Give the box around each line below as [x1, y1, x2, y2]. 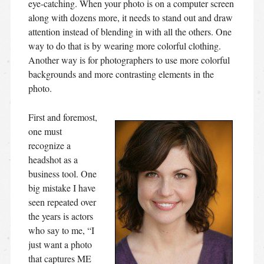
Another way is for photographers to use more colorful [28, 53, 230, 66]
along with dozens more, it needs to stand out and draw [28, 11, 233, 24]
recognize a [28, 138, 71, 151]
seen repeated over [28, 195, 96, 208]
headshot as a [28, 153, 78, 166]
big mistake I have [28, 181, 95, 194]
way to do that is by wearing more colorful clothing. [28, 39, 221, 52]
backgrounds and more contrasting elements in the [28, 67, 214, 80]
